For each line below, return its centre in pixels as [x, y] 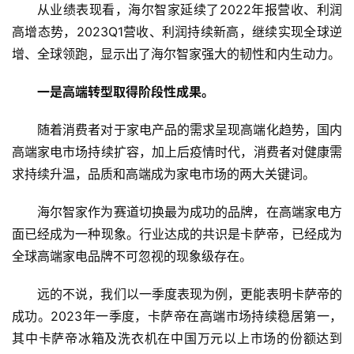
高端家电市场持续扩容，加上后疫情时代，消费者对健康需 [177, 151]
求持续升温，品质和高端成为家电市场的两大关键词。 [164, 173]
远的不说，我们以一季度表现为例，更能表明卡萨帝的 [190, 294]
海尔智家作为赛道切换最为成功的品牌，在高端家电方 [190, 211]
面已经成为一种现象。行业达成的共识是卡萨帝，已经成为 [177, 233]
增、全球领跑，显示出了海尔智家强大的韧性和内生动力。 [176, 53]
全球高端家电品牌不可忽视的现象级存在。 [132, 256]
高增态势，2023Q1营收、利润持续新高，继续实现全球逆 [177, 31]
